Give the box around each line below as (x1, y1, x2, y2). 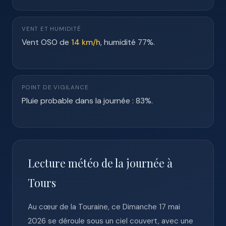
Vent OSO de (22, 37, 71, 47)
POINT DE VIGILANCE (22, 84, 89, 91)
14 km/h (71, 37, 100, 47)
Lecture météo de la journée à (28, 156, 173, 170)
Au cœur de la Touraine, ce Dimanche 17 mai (28, 202, 180, 212)
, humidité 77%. (100, 37, 155, 47)
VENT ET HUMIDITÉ (22, 25, 81, 33)
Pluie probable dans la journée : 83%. (22, 95, 153, 106)
